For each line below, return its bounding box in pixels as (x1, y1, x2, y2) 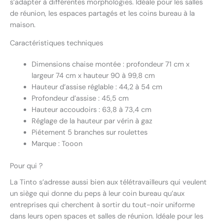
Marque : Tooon (31, 139, 82, 149)
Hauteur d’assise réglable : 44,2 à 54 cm (31, 82, 162, 92)
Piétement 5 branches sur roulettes (31, 128, 147, 138)
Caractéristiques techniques (10, 38, 103, 48)
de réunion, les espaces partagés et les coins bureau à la (10, 8, 195, 18)
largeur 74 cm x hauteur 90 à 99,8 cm (31, 71, 155, 81)
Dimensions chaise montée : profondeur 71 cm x (31, 60, 189, 70)
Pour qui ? (10, 161, 43, 171)
